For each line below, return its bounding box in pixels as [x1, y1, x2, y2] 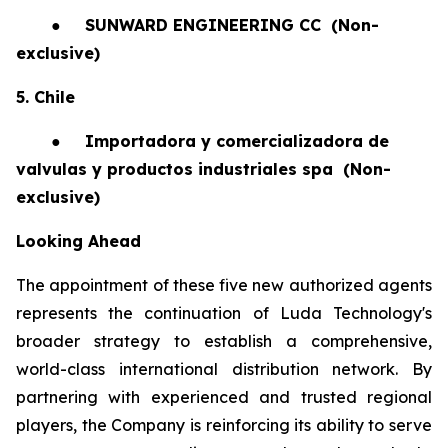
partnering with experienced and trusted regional [16, 387, 432, 407]
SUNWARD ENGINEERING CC [85, 15, 326, 35]
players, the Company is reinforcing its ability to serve [16, 415, 432, 435]
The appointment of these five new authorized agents [16, 275, 432, 295]
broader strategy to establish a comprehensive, [16, 331, 432, 351]
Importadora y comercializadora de [85, 131, 389, 151]
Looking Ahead [16, 231, 141, 251]
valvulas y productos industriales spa [16, 159, 338, 179]
